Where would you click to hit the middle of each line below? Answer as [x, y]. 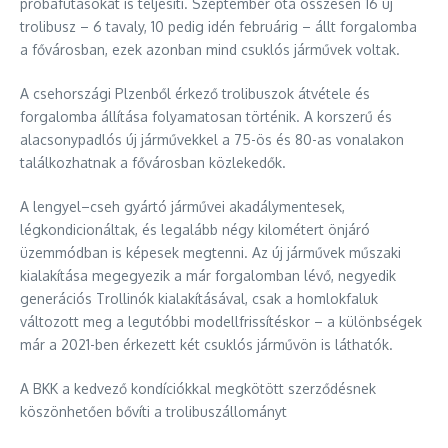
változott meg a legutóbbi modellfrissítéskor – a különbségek [221, 321]
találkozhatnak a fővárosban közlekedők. [153, 162]
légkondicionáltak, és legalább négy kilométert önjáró [195, 229]
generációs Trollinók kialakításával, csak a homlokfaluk [199, 298]
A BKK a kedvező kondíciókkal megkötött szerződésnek [198, 388]
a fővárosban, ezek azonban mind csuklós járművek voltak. [210, 49]
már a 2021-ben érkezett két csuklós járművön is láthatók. [206, 344]
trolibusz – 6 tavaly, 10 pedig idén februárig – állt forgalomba [218, 26]
